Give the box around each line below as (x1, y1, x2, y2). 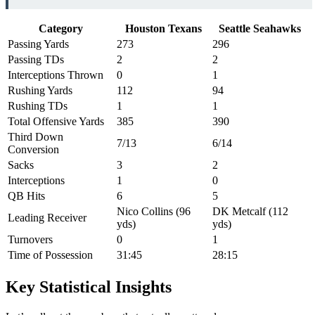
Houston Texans (124, 22, 202, 35)
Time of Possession (8, 249, 93, 262)
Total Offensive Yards (8, 115, 104, 128)
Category (39, 22, 83, 35)
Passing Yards (8, 38, 69, 51)
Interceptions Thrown (8, 69, 103, 82)
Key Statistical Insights (6, 278, 172, 297)
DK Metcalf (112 (212, 205, 288, 218)
